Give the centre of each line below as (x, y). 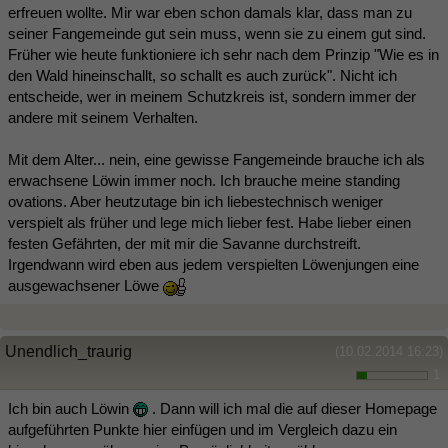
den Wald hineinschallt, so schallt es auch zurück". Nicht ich (202, 75)
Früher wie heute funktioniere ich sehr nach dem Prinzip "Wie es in (223, 54)
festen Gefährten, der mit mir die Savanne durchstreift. (184, 243)
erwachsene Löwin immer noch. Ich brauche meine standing (204, 180)
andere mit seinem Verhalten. (103, 117)
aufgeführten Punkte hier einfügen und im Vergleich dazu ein (202, 429)
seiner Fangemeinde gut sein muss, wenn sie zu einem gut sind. (217, 33)
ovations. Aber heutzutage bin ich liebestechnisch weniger (195, 201)
